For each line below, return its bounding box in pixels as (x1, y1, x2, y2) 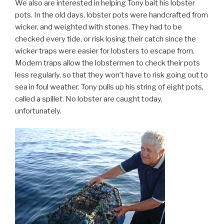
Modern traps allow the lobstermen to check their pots (15, 58, 200, 67)
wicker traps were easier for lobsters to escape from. (15, 46, 194, 55)
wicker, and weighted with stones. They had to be (15, 22, 182, 31)
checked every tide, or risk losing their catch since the (15, 34, 196, 43)
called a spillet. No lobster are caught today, (15, 94, 162, 103)
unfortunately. (15, 106, 61, 115)
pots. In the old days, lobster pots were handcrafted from (15, 10, 208, 19)
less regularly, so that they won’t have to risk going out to (15, 70, 208, 79)
